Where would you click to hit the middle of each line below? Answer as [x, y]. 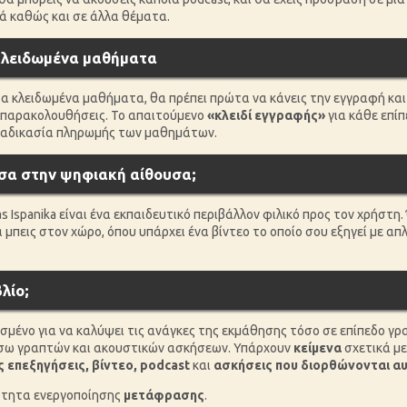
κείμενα [318, 347]
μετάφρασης [164, 395]
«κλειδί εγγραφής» [266, 115]
